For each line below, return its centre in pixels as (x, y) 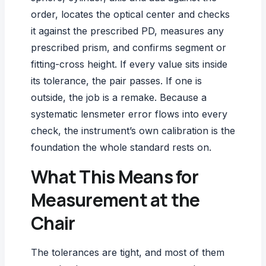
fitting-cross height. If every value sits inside (129, 64)
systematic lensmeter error (91, 114)
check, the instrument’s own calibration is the (133, 130)
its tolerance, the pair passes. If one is (116, 80)
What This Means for (115, 176)
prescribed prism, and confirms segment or (129, 47)
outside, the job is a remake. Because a (119, 97)
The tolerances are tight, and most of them (128, 252)
